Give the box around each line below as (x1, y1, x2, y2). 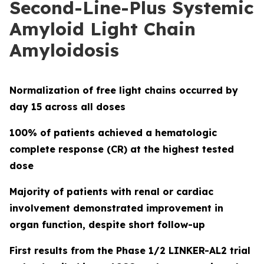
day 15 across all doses (9, 101, 126, 113)
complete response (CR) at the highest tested (9, 143, 234, 155)
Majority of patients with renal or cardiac (9, 186, 213, 197)
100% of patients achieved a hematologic (9, 127, 217, 138)
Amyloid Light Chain (9, 18, 196, 40)
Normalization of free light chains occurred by (9, 84, 238, 96)
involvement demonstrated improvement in (9, 202, 223, 214)
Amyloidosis (9, 39, 119, 61)
